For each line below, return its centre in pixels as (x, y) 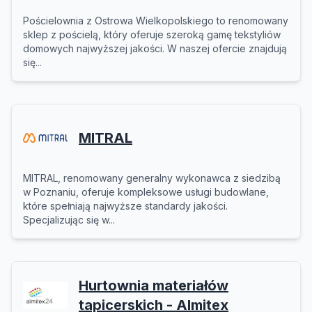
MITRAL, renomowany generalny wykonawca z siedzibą (152, 178)
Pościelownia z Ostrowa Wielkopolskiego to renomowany (156, 21)
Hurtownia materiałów (154, 286)
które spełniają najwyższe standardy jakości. (125, 206)
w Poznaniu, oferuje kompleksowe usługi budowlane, (146, 192)
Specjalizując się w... (69, 220)
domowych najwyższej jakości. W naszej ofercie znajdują (155, 48)
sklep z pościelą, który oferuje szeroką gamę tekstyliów (152, 34)
